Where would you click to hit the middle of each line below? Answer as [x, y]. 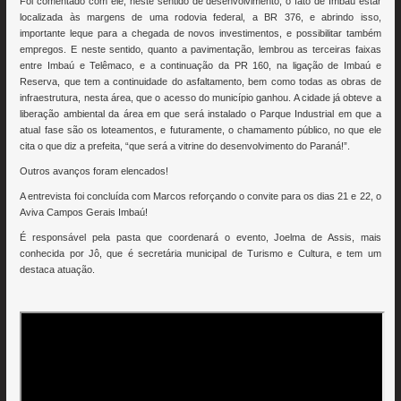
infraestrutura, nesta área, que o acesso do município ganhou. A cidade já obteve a [200, 98]
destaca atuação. [58, 270]
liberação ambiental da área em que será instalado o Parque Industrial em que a [200, 114]
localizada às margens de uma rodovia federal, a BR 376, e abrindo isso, [200, 17]
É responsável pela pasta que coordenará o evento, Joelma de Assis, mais [200, 238]
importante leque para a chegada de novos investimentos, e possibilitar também [200, 34]
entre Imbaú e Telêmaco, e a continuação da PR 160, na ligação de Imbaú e [200, 66]
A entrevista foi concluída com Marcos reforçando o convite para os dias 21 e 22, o [200, 196]
